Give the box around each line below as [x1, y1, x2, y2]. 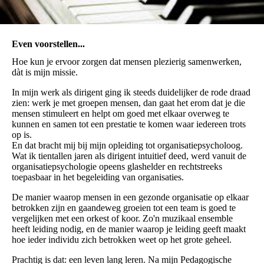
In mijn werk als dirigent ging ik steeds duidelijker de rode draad [12, 87, 250, 97]
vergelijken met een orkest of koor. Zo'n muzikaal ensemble [12, 213, 233, 223]
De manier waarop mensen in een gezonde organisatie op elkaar [12, 192, 249, 202]
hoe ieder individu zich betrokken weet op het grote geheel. [12, 234, 232, 245]
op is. [12, 129, 32, 140]
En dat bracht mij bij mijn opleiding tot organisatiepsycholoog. [12, 140, 243, 150]
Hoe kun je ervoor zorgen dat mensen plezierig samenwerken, [12, 56, 242, 67]
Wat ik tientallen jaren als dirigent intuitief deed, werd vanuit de [12, 150, 246, 161]
